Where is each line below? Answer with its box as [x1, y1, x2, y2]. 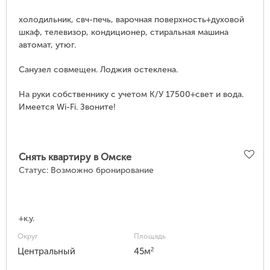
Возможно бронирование [51, 165, 154, 176]
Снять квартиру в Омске [19, 151, 131, 163]
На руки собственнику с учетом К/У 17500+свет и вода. [19, 89, 243, 100]
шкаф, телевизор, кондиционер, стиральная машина [19, 27, 228, 38]
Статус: [19, 165, 51, 176]
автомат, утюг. [19, 40, 76, 51]
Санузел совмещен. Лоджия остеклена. [19, 64, 178, 75]
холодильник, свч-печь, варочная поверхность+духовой [19, 14, 244, 25]
